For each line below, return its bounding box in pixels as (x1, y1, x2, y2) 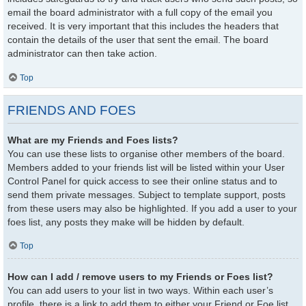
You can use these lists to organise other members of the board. (8, 148, 285, 160)
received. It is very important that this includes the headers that (8, 20, 279, 32)
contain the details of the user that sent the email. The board (8, 34, 268, 46)
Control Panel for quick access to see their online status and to (8, 176, 277, 187)
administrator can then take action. (8, 48, 157, 59)
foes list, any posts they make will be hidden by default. (8, 217, 245, 228)
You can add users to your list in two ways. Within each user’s (8, 284, 273, 296)
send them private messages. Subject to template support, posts (8, 189, 286, 201)
